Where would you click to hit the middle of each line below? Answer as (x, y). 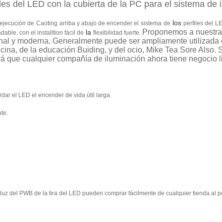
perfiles (193, 23)
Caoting (47, 23)
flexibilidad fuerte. (118, 33)
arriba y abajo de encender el (99, 23)
